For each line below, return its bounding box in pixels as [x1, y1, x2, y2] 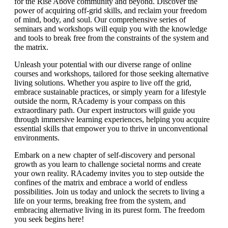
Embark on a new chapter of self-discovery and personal [14, 151, 195, 159]
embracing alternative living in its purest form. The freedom [14, 206, 205, 214]
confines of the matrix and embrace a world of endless [14, 178, 187, 187]
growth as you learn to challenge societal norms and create [14, 160, 201, 168]
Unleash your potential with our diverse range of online [14, 60, 191, 69]
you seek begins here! [14, 215, 84, 223]
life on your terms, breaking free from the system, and [14, 196, 186, 205]
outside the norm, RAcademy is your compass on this [14, 97, 185, 105]
